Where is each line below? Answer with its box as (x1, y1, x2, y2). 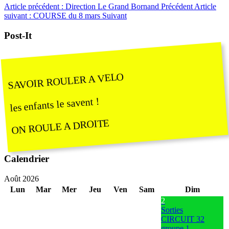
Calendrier (4, 153, 49, 164)
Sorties (161, 205, 183, 214)
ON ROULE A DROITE (11, 117, 110, 136)
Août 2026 (4, 174, 39, 183)
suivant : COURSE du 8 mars (4, 11, 102, 20)
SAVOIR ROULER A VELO (7, 71, 124, 91)
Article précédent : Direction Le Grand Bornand (4, 2, 161, 11)
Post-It (4, 30, 32, 41)
